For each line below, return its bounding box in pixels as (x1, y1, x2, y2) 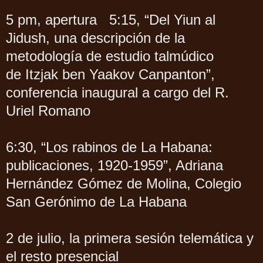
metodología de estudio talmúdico (6, 48, 214, 64)
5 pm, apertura (6, 11, 101, 28)
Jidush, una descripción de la (6, 29, 185, 46)
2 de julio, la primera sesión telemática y (6, 230, 254, 246)
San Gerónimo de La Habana (6, 193, 187, 210)
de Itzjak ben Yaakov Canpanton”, (6, 66, 215, 82)
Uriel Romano (6, 102, 90, 119)
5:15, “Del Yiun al (109, 11, 215, 28)
